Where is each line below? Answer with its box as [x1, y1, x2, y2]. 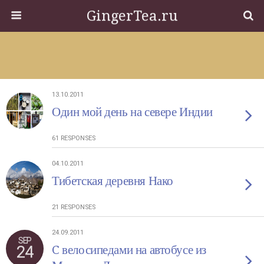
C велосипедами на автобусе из [52, 243, 206, 257]
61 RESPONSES [52, 134, 95, 142]
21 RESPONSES [52, 203, 95, 211]
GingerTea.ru [86, 8, 178, 24]
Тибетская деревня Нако [52, 174, 173, 188]
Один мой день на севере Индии [52, 105, 213, 119]
